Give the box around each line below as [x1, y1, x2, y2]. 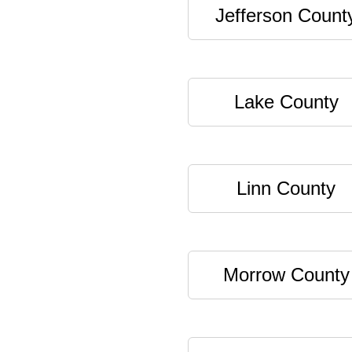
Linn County [236, 178, 335, 199]
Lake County [233, 91, 339, 112]
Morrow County [222, 264, 350, 285]
